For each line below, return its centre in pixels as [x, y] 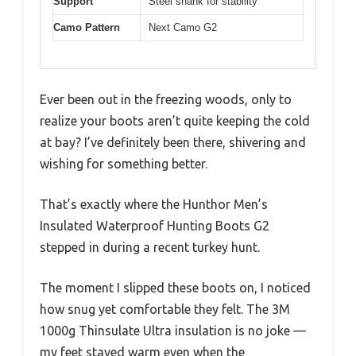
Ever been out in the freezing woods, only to [166, 100]
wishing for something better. [124, 164]
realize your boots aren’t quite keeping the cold [175, 121]
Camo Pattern [87, 27]
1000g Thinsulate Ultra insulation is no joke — [173, 331]
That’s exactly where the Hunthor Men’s [154, 205]
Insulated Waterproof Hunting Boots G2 [155, 226]
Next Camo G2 [183, 27]
